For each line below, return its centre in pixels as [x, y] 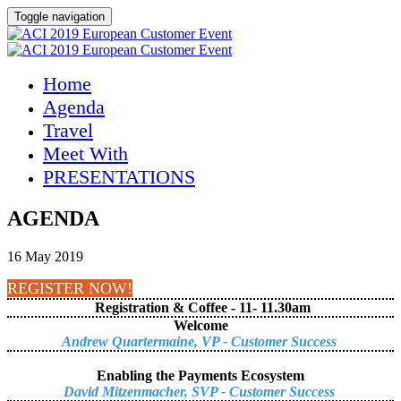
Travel [68, 130]
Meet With [85, 154]
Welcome [200, 325]
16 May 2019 [45, 256]
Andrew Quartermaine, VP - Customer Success [200, 341]
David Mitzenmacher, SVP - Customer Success [200, 391]
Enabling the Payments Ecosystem [200, 375]
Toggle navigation [60, 17]
